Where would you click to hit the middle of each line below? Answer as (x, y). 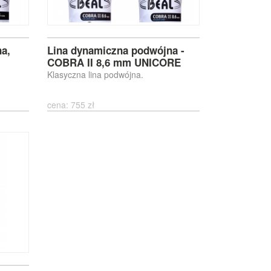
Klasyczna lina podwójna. (96, 74)
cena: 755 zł (73, 105)
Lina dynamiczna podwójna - (116, 50)
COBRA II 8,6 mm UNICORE (114, 62)
